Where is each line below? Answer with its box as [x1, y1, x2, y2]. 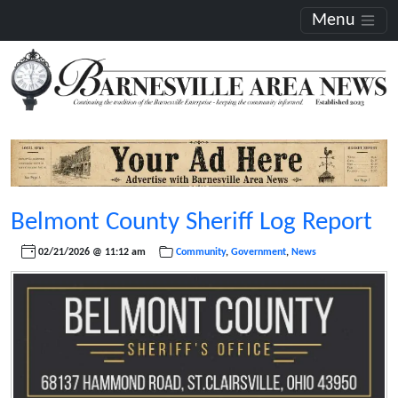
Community [175, 246, 226, 258]
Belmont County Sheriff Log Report [11, 209, 372, 235]
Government [230, 246, 286, 258]
